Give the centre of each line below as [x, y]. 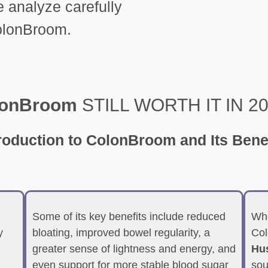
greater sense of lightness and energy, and [134, 249]
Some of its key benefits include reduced [129, 217]
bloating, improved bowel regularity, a [121, 233]
